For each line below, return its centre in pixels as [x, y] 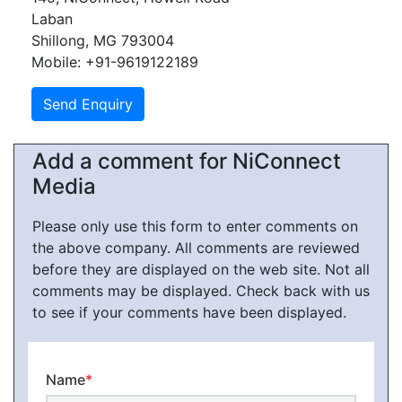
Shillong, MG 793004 [103, 40]
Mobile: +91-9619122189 [115, 62]
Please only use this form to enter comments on [195, 226]
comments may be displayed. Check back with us [201, 291]
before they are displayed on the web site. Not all [201, 269]
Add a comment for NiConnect [187, 161]
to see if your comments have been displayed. [189, 312]
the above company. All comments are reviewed [196, 248]
